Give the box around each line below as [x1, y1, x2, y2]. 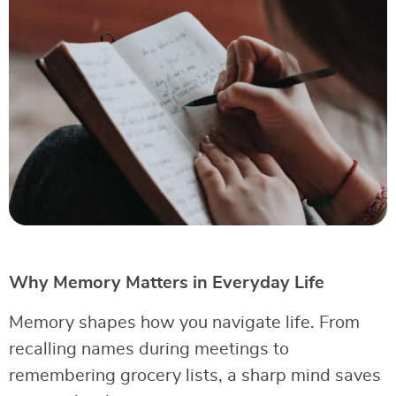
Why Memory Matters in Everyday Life [9, 274, 324, 293]
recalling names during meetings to [9, 340, 289, 359]
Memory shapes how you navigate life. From [9, 314, 360, 332]
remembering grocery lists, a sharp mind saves [9, 367, 381, 385]
